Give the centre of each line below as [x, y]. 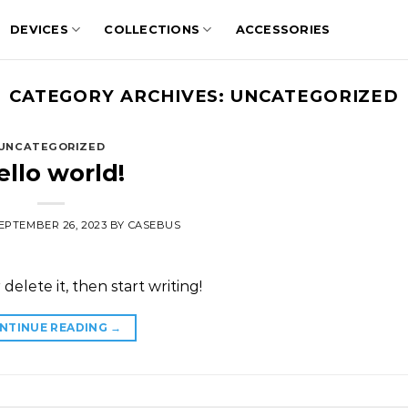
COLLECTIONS [152, 29]
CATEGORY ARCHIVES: [120, 96]
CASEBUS [154, 224]
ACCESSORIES [283, 29]
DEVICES [39, 29]
